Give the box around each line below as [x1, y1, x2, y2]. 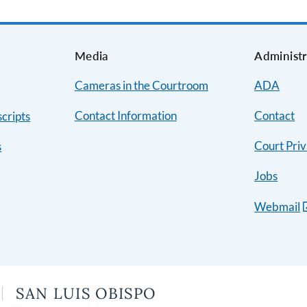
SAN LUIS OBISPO [16, 283, 156, 303]
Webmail [254, 199, 301, 214]
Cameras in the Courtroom [74, 77, 208, 93]
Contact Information [74, 108, 177, 123]
